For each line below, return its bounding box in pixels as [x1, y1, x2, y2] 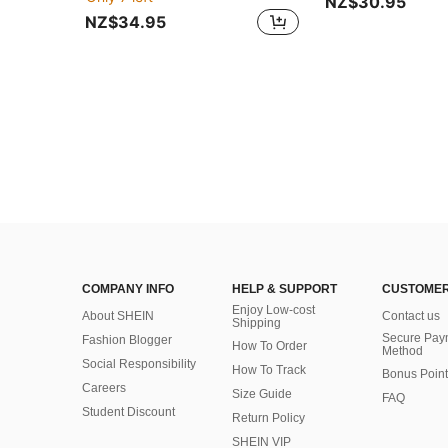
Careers [82, 381, 126, 395]
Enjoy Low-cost [232, 303, 315, 317]
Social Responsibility [82, 357, 196, 371]
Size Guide [232, 387, 292, 401]
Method [382, 344, 423, 358]
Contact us [382, 309, 440, 323]
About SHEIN [82, 309, 154, 323]
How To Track [232, 363, 306, 377]
